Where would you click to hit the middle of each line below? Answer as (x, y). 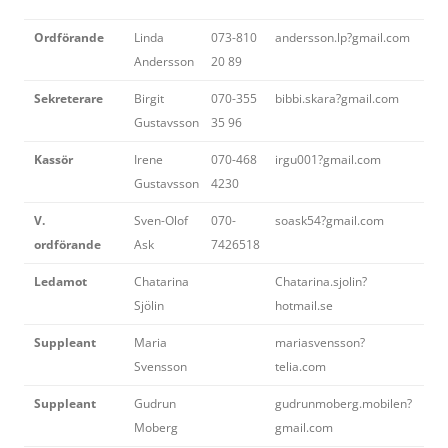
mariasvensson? (320, 343)
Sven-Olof (161, 221)
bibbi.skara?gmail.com (337, 99)
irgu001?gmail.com (328, 160)
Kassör (53, 160)
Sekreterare (68, 99)
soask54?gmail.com (329, 221)
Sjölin (149, 306)
